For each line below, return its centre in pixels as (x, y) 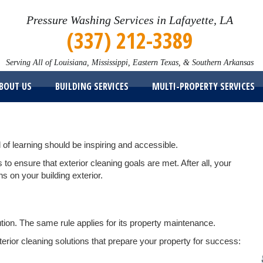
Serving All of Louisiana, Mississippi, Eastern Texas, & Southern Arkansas (129, 63)
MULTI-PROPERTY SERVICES (204, 86)
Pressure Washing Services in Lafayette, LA (129, 20)
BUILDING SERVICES (92, 86)
